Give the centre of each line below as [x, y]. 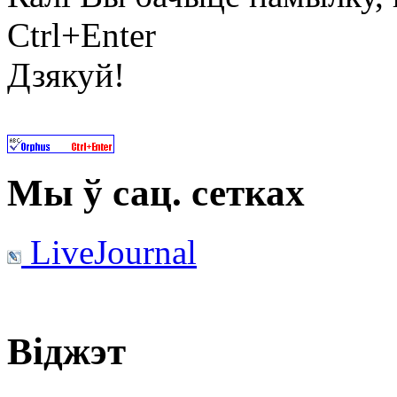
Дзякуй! [66, 75]
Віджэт [66, 351]
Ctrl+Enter [82, 35]
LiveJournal [109, 252]
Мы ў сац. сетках [156, 192]
